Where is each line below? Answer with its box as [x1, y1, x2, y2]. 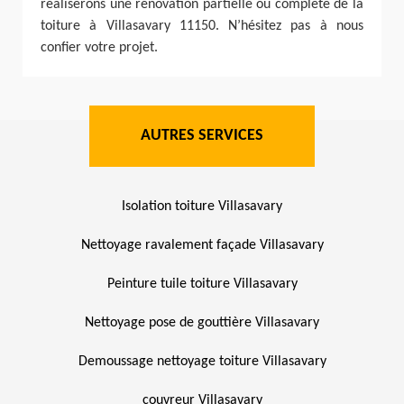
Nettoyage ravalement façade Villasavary [80, 238, 324, 252]
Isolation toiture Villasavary [122, 199, 282, 214]
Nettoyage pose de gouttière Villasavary [85, 316, 319, 330]
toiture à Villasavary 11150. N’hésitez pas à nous [41, 19, 363, 33]
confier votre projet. [41, 41, 158, 55]
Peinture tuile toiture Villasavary [106, 277, 298, 291]
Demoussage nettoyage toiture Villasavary [78, 354, 326, 369]
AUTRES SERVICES [141, 127, 263, 144]
